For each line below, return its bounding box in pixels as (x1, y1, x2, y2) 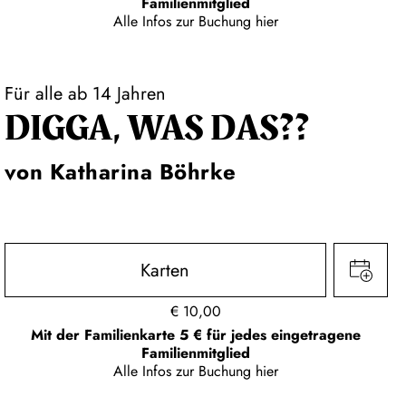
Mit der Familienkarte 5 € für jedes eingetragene (31, 324, 362, 346)
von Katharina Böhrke (4, 155, 237, 188)
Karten (140, 257, 190, 285)
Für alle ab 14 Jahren (4, 80, 166, 107)
